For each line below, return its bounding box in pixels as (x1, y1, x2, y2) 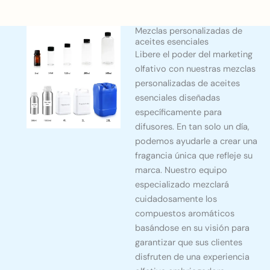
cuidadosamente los (135, 193, 217, 206)
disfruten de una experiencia (135, 251, 250, 263)
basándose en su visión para (135, 222, 250, 234)
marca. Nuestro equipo (135, 165, 227, 177)
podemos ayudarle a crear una (135, 136, 257, 148)
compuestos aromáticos (135, 208, 234, 220)
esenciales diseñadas (135, 92, 220, 104)
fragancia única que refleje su (135, 150, 253, 162)
